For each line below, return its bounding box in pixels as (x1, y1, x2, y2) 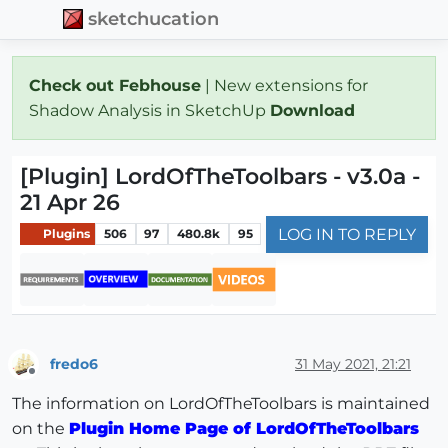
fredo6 (50, 354, 98, 373)
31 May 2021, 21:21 (295, 354, 411, 373)
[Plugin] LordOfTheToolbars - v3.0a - (20, 162, 420, 190)
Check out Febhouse (29, 75, 201, 95)
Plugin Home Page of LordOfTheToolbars (69, 419, 419, 439)
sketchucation (88, 8, 220, 30)
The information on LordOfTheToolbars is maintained (12, 394, 430, 414)
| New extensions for (201, 75, 368, 95)
